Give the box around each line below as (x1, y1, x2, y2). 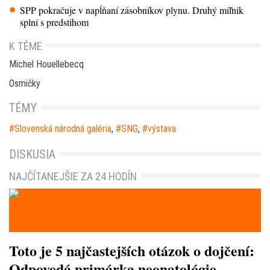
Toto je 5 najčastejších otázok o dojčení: (9, 239, 254, 261)
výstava (148, 122, 176, 134)
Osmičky (9, 77, 40, 89)
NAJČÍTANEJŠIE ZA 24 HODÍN (9, 169, 137, 183)
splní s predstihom (20, 15, 89, 28)
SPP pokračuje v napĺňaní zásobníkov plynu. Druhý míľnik (20, 3, 244, 16)
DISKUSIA (9, 146, 55, 162)
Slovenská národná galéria (14, 122, 111, 134)
